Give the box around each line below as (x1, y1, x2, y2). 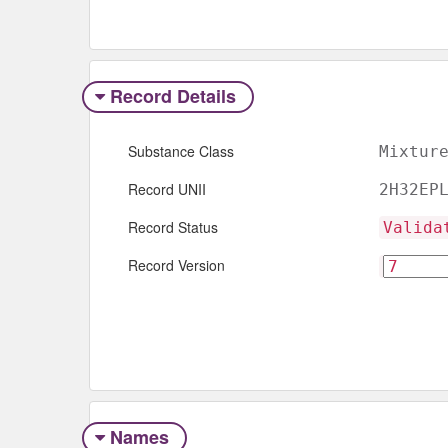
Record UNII (128, 179, 206, 200)
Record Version (128, 255, 225, 276)
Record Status (128, 217, 218, 238)
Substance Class (128, 141, 234, 162)
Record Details (104, 82, 241, 109)
